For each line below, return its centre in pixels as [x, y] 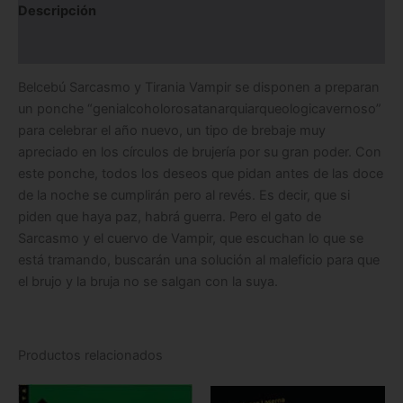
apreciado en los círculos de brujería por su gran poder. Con [200, 152]
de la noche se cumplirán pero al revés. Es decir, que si [184, 196]
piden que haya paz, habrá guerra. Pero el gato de [170, 217]
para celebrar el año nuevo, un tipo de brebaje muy [172, 131]
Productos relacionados [90, 356]
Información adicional [87, 46]
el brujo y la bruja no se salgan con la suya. [148, 282]
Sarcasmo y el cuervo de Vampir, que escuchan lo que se [191, 239]
